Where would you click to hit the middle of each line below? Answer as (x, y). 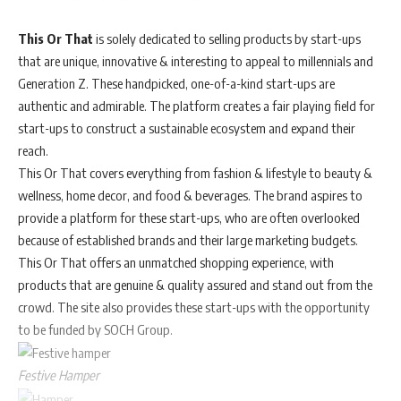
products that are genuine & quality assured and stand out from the (195, 284)
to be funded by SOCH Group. (97, 329)
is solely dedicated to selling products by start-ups (227, 38)
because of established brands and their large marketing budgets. (188, 239)
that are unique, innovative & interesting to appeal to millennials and (196, 60)
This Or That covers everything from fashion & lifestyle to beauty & (195, 172)
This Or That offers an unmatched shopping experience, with (176, 262)
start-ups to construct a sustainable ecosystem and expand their (187, 128)
